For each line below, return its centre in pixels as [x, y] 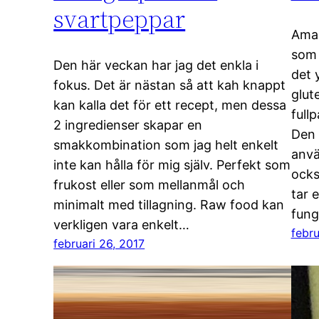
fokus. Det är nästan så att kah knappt [170, 85]
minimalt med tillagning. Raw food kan [169, 204]
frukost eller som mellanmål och [150, 184]
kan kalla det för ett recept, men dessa [170, 105]
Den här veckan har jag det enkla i [156, 65]
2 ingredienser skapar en [128, 125]
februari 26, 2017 [99, 243]
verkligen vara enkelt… [122, 224]
